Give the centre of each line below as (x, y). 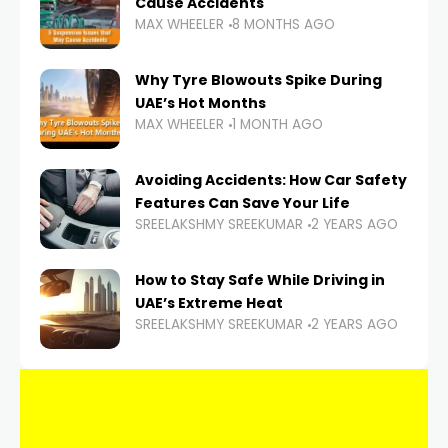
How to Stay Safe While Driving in (260, 280)
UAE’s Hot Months (200, 103)
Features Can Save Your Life (242, 203)
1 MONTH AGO (277, 125)
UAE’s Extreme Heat (209, 303)
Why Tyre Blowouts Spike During (258, 80)
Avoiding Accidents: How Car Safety (271, 180)
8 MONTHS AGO (283, 25)
